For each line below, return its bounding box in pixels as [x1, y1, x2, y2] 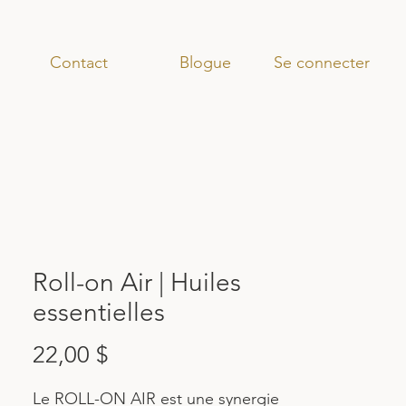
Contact [49, 53, 108, 72]
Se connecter [273, 52, 370, 72]
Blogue [179, 53, 231, 72]
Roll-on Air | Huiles [33, 267, 241, 297]
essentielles [33, 297, 165, 327]
